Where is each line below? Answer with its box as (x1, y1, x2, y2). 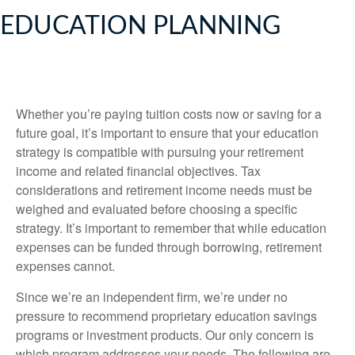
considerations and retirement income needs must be (16, 181, 312, 199)
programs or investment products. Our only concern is (16, 326, 314, 344)
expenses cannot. (16, 257, 115, 275)
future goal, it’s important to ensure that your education (16, 124, 319, 142)
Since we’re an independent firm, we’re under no (16, 288, 288, 306)
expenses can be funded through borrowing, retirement (16, 238, 322, 256)
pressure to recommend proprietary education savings (16, 307, 317, 325)
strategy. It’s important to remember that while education (16, 219, 326, 237)
